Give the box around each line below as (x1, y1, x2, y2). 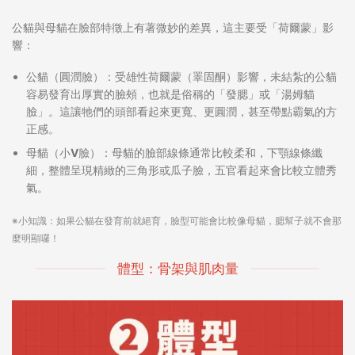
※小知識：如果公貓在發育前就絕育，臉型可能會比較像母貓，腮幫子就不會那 (12, 214, 342, 227)
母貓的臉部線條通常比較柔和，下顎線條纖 (112, 146, 323, 160)
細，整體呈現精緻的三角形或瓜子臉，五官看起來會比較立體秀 (26, 163, 338, 177)
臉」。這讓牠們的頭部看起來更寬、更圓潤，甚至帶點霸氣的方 (26, 104, 338, 118)
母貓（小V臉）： (26, 146, 113, 160)
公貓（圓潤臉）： (26, 69, 116, 83)
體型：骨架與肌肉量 (116, 260, 239, 277)
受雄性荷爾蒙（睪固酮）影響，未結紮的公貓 (115, 69, 338, 83)
